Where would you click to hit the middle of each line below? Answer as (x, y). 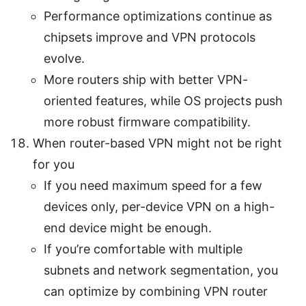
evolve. (64, 58)
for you (54, 164)
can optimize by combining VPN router (156, 291)
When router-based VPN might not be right (157, 143)
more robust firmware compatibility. (147, 122)
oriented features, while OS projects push (163, 100)
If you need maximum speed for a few (153, 185)
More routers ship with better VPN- (146, 79)
